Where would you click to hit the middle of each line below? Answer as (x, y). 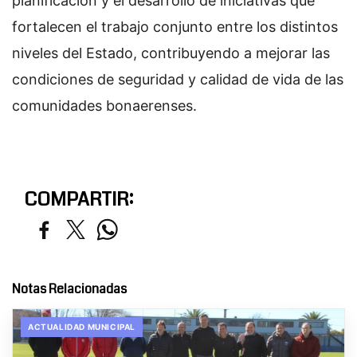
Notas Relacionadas (69, 288)
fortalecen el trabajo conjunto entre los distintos (175, 26)
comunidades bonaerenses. (104, 105)
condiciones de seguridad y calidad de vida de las (178, 79)
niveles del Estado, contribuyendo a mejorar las (171, 53)
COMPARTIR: (78, 199)
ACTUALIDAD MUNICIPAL (82, 326)
